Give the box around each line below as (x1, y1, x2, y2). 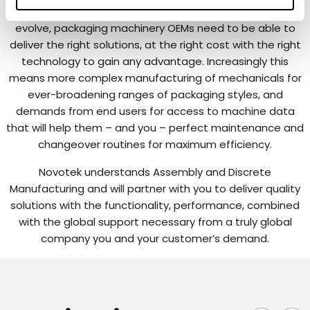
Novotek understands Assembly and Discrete (39, 165, 271, 180)
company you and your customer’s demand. (41, 231, 269, 246)
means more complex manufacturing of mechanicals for (8, 71, 302, 86)
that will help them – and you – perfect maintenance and (6, 120, 304, 136)
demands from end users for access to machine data (15, 104, 295, 119)
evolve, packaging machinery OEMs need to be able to (15, 21, 295, 36)
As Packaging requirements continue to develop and (19, 4, 291, 19)
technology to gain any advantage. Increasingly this (21, 54, 289, 69)
